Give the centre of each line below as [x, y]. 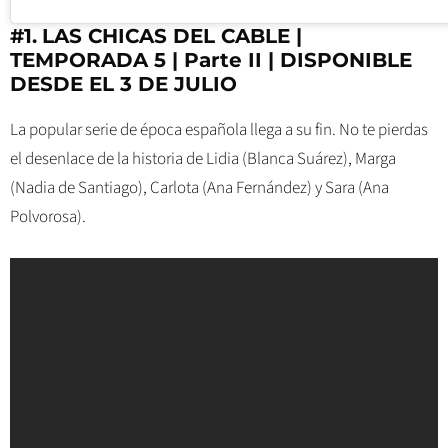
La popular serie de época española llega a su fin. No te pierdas [219, 130]
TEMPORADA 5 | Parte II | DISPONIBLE [211, 60]
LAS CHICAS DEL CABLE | [172, 36]
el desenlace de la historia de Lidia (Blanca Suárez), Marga [203, 159]
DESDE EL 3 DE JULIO [123, 84]
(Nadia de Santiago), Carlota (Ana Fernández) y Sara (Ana [199, 188]
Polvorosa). [51, 217]
